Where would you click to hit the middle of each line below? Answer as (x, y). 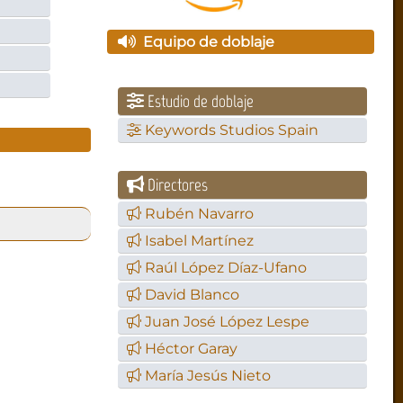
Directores (176, 185)
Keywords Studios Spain (232, 130)
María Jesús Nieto (208, 376)
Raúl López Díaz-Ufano (226, 268)
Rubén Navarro (200, 214)
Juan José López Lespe (228, 322)
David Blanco (193, 295)
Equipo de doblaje (206, 42)
